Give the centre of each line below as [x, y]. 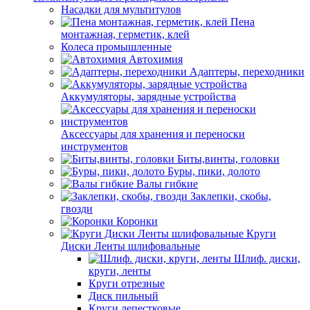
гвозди [77, 209]
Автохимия [156, 59]
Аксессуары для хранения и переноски [153, 134]
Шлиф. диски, [267, 258]
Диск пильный [124, 296]
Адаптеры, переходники [247, 72]
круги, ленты [120, 271]
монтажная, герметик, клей [125, 34]
